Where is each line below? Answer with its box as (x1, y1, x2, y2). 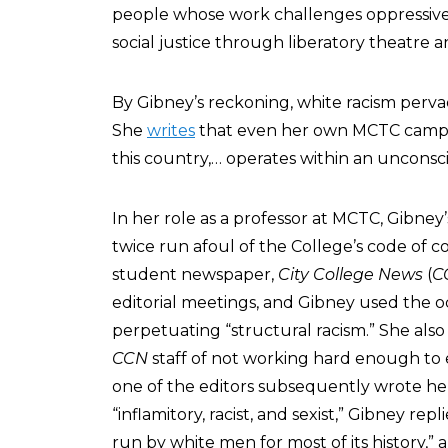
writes (147, 121, 195, 140)
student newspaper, (112, 265, 278, 284)
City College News (278, 265, 423, 284)
